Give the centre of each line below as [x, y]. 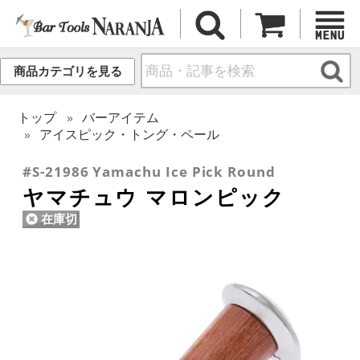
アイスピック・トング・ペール [130, 134]
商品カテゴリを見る [67, 72]
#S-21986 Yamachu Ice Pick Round [149, 171]
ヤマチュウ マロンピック [154, 196]
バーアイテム [121, 117]
